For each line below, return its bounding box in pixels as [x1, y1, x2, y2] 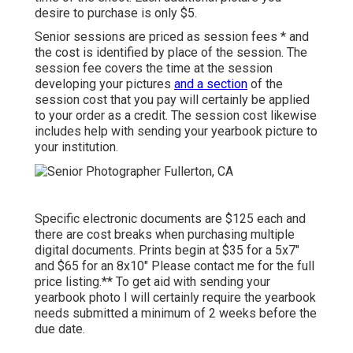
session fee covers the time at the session [35, 61, 273, 76]
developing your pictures [35, 76, 174, 92]
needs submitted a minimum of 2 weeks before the [35, 305, 317, 321]
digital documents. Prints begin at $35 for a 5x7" [35, 242, 299, 258]
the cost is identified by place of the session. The [35, 45, 307, 61]
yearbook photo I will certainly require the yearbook [35, 289, 316, 305]
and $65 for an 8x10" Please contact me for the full [35, 258, 314, 273]
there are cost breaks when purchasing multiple [35, 226, 295, 242]
